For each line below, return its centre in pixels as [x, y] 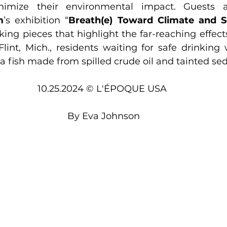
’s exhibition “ [36, 20]
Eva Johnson [111, 116]
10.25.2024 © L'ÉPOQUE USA [103, 89]
